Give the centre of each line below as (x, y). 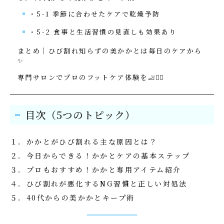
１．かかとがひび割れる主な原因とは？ (84, 141)
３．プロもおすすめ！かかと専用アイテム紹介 (96, 169)
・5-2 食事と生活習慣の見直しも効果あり (103, 32)
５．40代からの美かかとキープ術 (72, 197)
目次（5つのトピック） (80, 115)
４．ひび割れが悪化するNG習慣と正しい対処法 (99, 183)
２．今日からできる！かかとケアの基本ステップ (100, 155)
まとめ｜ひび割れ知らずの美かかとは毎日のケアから (110, 51)
